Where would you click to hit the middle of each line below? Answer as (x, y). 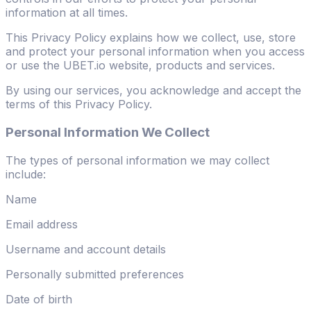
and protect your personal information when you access (155, 52)
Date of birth (39, 299)
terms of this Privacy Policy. (79, 104)
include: (26, 174)
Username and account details (86, 249)
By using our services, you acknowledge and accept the (153, 91)
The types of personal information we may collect (137, 160)
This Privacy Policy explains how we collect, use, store (151, 38)
